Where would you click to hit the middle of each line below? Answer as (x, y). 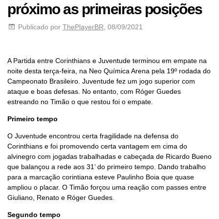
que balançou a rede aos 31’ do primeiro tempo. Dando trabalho (107, 166)
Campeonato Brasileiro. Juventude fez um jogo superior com (101, 81)
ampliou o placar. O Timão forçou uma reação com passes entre (107, 187)
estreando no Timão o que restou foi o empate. (80, 101)
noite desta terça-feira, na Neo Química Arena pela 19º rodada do (109, 71)
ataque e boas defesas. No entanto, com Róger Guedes (94, 91)
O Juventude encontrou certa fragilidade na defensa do (93, 136)
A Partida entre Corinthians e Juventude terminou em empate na (107, 60)
